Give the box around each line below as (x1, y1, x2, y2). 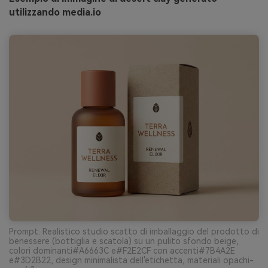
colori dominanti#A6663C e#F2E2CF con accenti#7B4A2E (9, 246, 235, 256)
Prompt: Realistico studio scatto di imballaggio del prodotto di (9, 227, 259, 237)
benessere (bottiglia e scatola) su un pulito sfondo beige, (9, 236, 239, 246)
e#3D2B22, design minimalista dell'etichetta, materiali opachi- (9, 255, 254, 266)
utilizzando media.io (9, 6, 101, 18)
